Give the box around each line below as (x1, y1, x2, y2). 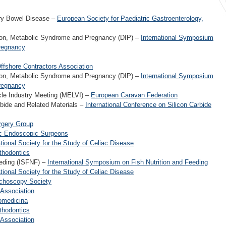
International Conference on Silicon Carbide (85, 101, 211, 108)
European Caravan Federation (91, 91, 178, 99)
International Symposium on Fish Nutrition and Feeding (47, 158, 208, 166)
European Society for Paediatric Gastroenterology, (57, 15, 203, 22)
